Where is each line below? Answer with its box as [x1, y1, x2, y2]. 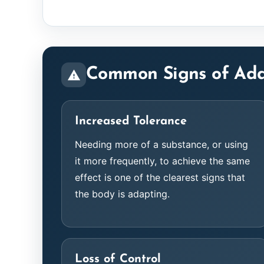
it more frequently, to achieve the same [75, 155, 250, 167]
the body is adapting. [75, 188, 170, 200]
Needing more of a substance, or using [75, 138, 248, 150]
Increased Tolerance [75, 115, 187, 127]
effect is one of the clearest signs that [75, 171, 245, 183]
